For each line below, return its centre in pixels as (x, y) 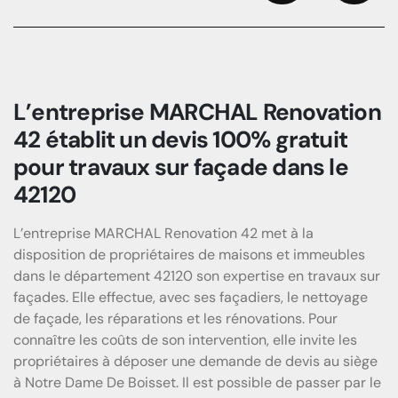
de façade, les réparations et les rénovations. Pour (175, 318)
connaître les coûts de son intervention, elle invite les (185, 339)
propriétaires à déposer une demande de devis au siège (195, 361)
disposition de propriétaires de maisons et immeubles (189, 254)
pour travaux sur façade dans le (181, 167)
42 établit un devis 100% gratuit (181, 139)
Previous (282, 12)
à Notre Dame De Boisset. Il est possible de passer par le (197, 382)
